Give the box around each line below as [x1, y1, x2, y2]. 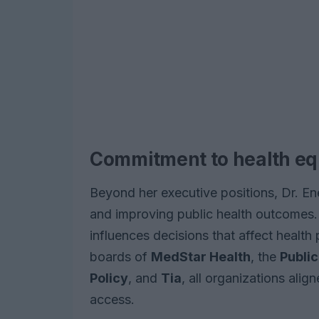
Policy [90, 271, 128, 286]
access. [90, 292, 135, 308]
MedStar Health [151, 249, 251, 265]
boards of [90, 249, 151, 265]
